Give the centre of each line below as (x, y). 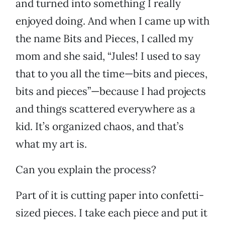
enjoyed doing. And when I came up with (113, 21)
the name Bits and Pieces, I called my (104, 39)
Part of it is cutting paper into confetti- (110, 195)
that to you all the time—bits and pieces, (111, 74)
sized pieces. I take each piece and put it (111, 213)
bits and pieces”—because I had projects (111, 91)
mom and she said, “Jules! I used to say (108, 56)
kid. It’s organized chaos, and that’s (100, 127)
